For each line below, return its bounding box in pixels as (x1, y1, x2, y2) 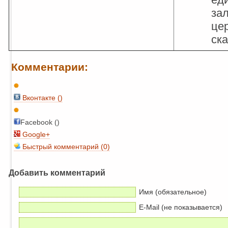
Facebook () (20, 118, 60, 126)
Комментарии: (11, 61, 88, 73)
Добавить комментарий (9, 168, 105, 177)
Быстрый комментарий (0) (20, 142, 110, 151)
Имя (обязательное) (139, 188, 207, 196)
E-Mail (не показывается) (139, 203, 222, 212)
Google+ (20, 130, 50, 138)
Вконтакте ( (20, 94, 60, 102)
